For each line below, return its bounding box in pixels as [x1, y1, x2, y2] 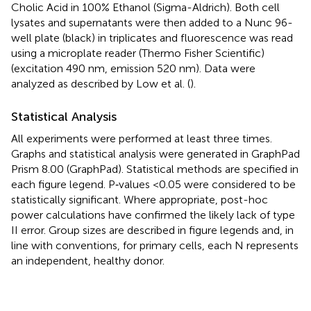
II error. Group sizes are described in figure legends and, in [11, 223, 294, 237]
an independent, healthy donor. [11, 253, 165, 267]
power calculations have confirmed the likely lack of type [11, 208, 295, 221]
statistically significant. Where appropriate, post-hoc [11, 192, 268, 206]
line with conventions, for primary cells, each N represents [11, 238, 299, 252]
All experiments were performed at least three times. [11, 131, 272, 145]
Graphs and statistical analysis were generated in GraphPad [11, 146, 300, 160]
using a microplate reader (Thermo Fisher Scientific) [11, 46, 264, 60]
